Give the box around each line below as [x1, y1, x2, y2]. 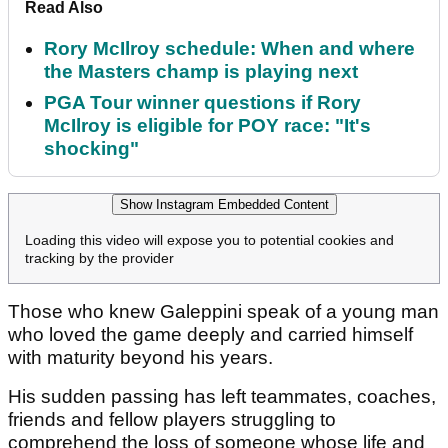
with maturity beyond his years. [8, 347, 278, 369]
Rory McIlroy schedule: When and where [44, 38, 415, 60]
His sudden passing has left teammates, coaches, [8, 386, 436, 408]
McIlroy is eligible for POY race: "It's [44, 115, 371, 137]
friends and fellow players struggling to [8, 409, 336, 431]
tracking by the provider [25, 250, 174, 267]
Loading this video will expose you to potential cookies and [25, 232, 394, 249]
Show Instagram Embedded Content [119, 197, 329, 213]
